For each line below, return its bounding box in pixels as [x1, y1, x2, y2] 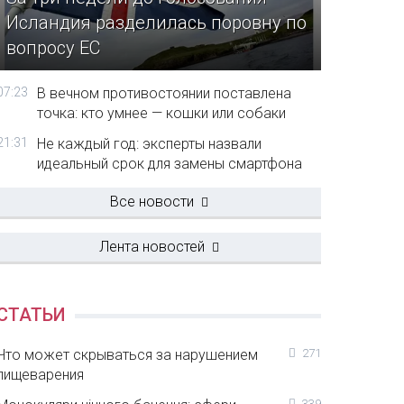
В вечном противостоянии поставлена [37, 85, 292, 102]
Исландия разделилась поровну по [6, 12, 308, 34]
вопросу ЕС [6, 37, 101, 60]
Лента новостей [98, 238, 205, 255]
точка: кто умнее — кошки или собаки [37, 105, 287, 122]
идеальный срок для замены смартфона [37, 155, 303, 172]
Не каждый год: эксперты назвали [37, 135, 262, 152]
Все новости [109, 193, 194, 210]
